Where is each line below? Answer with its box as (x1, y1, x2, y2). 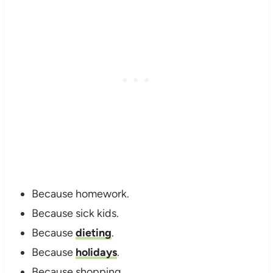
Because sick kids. (31, 207, 119, 221)
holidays (75, 246, 117, 260)
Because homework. (31, 187, 129, 201)
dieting (75, 226, 112, 240)
